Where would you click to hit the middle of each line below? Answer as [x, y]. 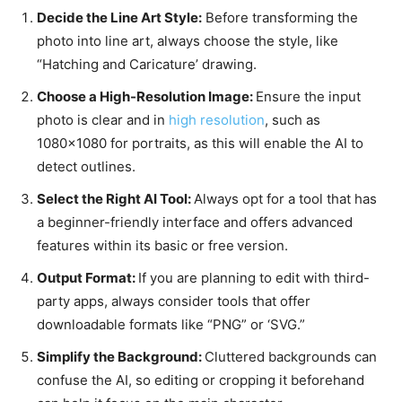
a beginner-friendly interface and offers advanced [195, 222]
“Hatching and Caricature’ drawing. [154, 64]
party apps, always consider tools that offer [174, 301]
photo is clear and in [103, 119]
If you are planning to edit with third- [254, 277]
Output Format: [87, 277]
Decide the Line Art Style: [119, 17]
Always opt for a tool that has [285, 198]
